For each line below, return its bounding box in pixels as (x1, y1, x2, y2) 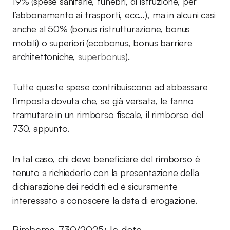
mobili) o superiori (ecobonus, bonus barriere (12, 37, 193, 48)
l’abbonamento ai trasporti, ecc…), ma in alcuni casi (12, 9, 216, 21)
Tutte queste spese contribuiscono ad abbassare (12, 81, 208, 92)
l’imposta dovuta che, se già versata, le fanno (12, 95, 194, 106)
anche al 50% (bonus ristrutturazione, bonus (12, 23, 190, 34)
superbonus (78, 51, 126, 62)
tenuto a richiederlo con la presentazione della (12, 167, 199, 178)
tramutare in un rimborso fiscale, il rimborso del (12, 109, 204, 120)
